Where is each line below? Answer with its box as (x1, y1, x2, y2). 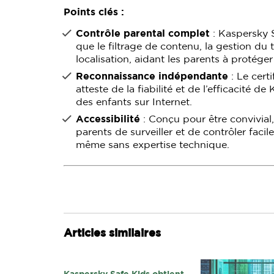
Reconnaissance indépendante (76, 72, 228, 81)
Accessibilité (76, 114, 140, 124)
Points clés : (64, 7, 124, 17)
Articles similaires (64, 228, 161, 239)
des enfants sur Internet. (76, 97, 192, 107)
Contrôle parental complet (76, 29, 210, 39)
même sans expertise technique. (76, 140, 229, 150)
